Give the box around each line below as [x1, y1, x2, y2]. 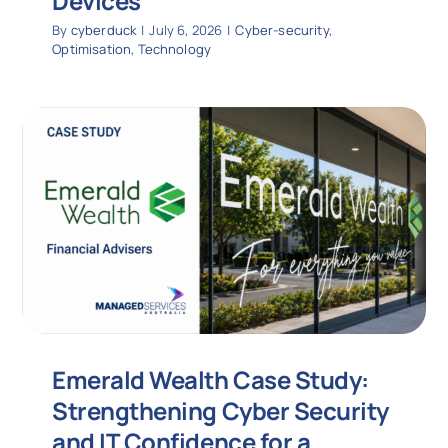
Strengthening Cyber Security [52, 394, 389, 428]
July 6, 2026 [149, 20, 223, 39]
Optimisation [52, 39, 132, 58]
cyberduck [70, 20, 137, 39]
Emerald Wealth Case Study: [52, 363, 369, 397]
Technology [137, 39, 212, 58]
